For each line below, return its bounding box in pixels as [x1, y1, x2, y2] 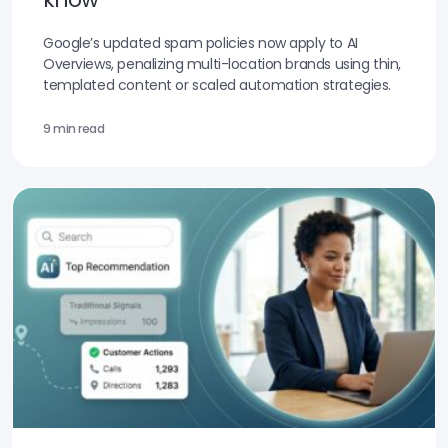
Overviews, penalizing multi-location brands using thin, [43, 53, 401, 74]
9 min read [43, 119, 105, 137]
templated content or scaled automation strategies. [43, 74, 391, 95]
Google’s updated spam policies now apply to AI [43, 32, 358, 53]
